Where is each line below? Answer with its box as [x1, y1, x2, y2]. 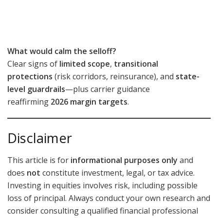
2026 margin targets [51, 96, 127, 107]
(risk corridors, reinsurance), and [53, 71, 176, 82]
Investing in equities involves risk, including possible [7, 180, 198, 191]
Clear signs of [7, 58, 59, 69]
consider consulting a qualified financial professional [7, 205, 198, 217]
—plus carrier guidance [65, 83, 150, 94]
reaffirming [7, 96, 51, 107]
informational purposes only [71, 155, 178, 166]
